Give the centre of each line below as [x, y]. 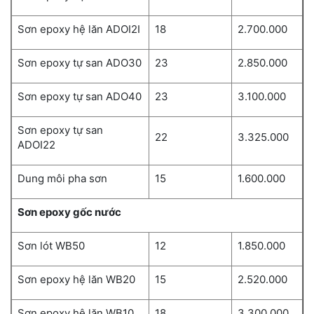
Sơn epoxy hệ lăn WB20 [76, 280]
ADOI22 [38, 145]
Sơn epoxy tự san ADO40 [80, 97]
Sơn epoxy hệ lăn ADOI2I [79, 29]
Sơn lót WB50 [51, 246]
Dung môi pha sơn [62, 179]
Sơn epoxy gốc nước [69, 212]
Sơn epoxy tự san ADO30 [80, 63]
